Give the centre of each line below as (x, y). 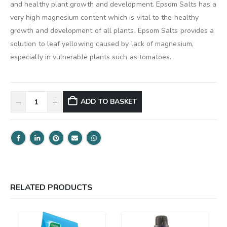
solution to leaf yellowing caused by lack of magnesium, (102, 44)
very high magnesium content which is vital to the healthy (104, 17)
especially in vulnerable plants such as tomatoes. (91, 57)
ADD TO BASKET (109, 102)
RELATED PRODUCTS (51, 188)
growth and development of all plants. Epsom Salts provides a (112, 30)
